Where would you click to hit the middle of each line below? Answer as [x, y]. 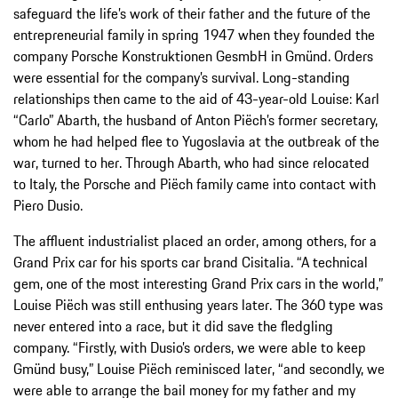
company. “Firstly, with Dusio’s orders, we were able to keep [190, 347]
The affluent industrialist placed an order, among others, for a [195, 240]
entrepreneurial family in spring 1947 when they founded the [194, 34]
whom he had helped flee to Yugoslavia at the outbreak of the [196, 141]
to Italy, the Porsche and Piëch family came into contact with [195, 183]
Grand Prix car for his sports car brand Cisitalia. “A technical [191, 262]
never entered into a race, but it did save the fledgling [173, 326]
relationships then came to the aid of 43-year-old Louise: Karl [196, 98]
